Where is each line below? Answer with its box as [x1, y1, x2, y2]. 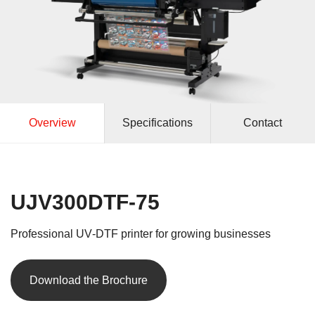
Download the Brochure [30, 274, 148, 287]
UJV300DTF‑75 [11, 191, 160, 214]
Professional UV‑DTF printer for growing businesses [11, 228, 271, 240]
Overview [28, 117, 76, 129]
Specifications [122, 117, 193, 129]
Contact [243, 117, 283, 129]
